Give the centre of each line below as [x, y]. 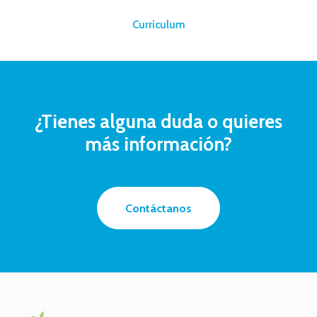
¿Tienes [65, 121]
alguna [128, 121]
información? [178, 144]
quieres [252, 121]
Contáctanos [158, 208]
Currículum [158, 24]
